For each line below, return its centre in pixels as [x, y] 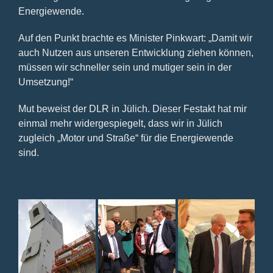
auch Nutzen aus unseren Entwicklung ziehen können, [136, 52]
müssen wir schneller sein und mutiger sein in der [125, 67]
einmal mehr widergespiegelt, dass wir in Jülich [120, 123]
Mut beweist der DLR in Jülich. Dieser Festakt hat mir [133, 108]
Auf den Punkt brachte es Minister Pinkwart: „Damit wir [135, 38]
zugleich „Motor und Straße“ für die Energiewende [126, 138]
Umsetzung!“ [46, 82]
